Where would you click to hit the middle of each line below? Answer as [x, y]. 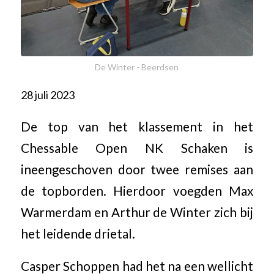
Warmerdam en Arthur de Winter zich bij [137, 213]
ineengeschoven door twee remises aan [137, 170]
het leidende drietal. [78, 234]
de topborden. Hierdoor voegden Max [137, 191]
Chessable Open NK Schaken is [137, 148]
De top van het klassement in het [137, 127]
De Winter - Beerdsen [137, 67]
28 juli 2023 [47, 94]
